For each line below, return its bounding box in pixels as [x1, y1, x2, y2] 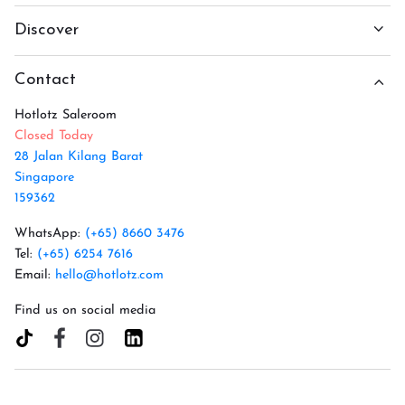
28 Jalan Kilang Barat [14, 150, 143, 165]
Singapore [14, 171, 74, 185]
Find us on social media [14, 304, 155, 318]
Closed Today [14, 129, 93, 144]
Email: [14, 268, 55, 283]
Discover [14, 22, 79, 40]
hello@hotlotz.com [55, 268, 164, 283]
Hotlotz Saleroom [14, 108, 117, 123]
